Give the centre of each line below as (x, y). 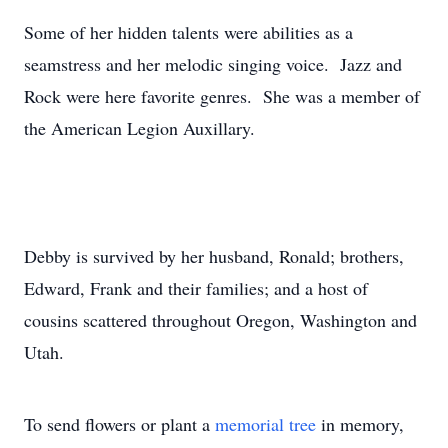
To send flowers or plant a (119, 424)
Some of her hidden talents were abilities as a (188, 32)
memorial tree (265, 424)
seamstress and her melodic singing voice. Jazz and (213, 64)
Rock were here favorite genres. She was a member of (222, 96)
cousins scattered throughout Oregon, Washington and (220, 320)
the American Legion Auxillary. (139, 128)
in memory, (360, 424)
